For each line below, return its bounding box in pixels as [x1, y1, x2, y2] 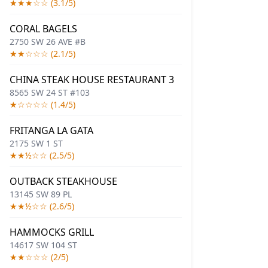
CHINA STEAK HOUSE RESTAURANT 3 [10, 73, 174, 86]
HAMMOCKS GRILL [10, 226, 94, 239]
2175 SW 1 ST [10, 138, 63, 149]
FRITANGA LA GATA [10, 124, 93, 137]
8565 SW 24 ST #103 [10, 87, 90, 98]
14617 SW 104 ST [10, 239, 77, 251]
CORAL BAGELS [10, 22, 77, 35]
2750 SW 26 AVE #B [10, 36, 86, 47]
